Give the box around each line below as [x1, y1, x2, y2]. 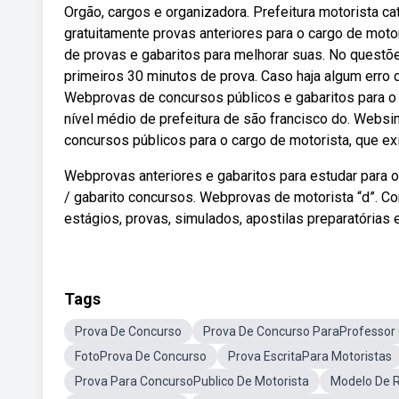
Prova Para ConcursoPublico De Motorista [75, 374, 309, 388]
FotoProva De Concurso [75, 349, 207, 363]
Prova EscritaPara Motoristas [228, 349, 392, 363]
